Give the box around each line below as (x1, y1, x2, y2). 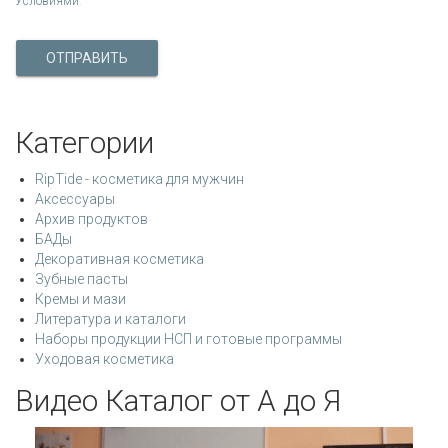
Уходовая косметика (35, 351, 174, 368)
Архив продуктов (35, 211, 148, 228)
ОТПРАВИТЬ (46, 50, 128, 67)
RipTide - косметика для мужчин (35, 171, 244, 188)
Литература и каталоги (35, 311, 186, 328)
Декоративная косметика (35, 251, 204, 268)
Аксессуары (35, 191, 115, 208)
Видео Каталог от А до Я (15, 383, 341, 419)
